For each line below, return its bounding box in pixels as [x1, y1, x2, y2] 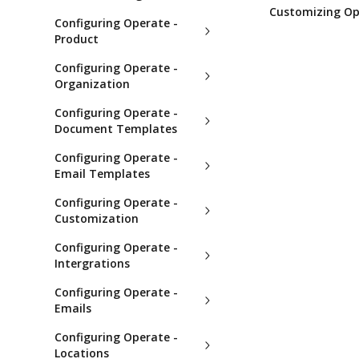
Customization [54, 211, 139, 226]
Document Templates [54, 121, 177, 136]
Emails [54, 301, 91, 316]
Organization [54, 76, 130, 91]
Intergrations [54, 256, 130, 271]
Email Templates [54, 166, 150, 181]
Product [54, 31, 99, 46]
